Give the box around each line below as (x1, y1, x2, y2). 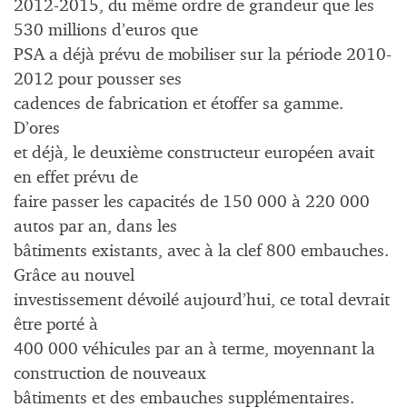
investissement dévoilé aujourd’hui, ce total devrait (14, 292, 390, 310)
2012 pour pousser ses (14, 71, 182, 89)
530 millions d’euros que (14, 22, 198, 40)
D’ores (14, 120, 60, 138)
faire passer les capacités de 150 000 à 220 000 (14, 194, 370, 212)
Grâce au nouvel (14, 267, 134, 285)
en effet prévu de (14, 169, 138, 187)
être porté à (14, 316, 98, 334)
